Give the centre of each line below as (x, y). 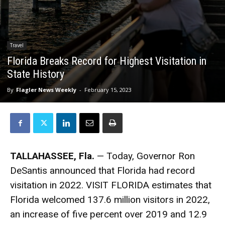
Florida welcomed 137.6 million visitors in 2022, (110, 200)
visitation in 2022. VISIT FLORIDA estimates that (111, 185)
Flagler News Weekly (46, 90)
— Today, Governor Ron (146, 156)
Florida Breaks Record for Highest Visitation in (107, 61)
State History (36, 74)
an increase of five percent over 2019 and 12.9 (108, 214)
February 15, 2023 (108, 90)
